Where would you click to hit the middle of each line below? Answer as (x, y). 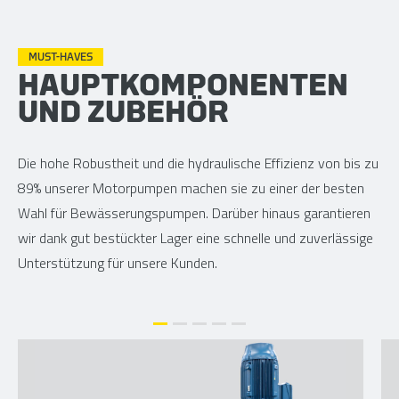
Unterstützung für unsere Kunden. (118, 263)
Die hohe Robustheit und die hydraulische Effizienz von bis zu (198, 163)
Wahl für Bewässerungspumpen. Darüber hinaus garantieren (194, 213)
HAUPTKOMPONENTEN (183, 86)
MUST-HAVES (61, 57)
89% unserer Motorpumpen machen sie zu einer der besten (191, 188)
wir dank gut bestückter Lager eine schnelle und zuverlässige (195, 238)
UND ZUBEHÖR (123, 113)
